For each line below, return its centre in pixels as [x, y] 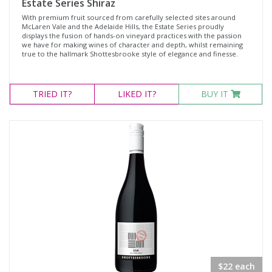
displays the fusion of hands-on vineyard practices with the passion [132, 36]
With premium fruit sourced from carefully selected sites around [129, 17]
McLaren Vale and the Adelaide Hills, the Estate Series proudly [123, 26]
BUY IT [216, 94]
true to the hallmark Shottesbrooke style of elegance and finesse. [130, 54]
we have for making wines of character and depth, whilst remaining [132, 45]
